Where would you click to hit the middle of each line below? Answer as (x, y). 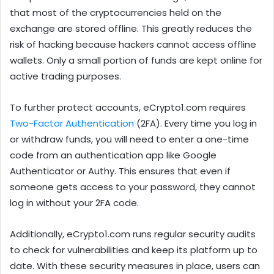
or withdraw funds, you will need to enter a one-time (129, 139)
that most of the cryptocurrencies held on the (116, 13)
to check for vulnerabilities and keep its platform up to (134, 250)
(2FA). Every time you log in (195, 124)
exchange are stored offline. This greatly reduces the (131, 29)
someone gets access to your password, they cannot (133, 187)
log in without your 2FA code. (74, 203)
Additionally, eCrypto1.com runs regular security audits (133, 234)
